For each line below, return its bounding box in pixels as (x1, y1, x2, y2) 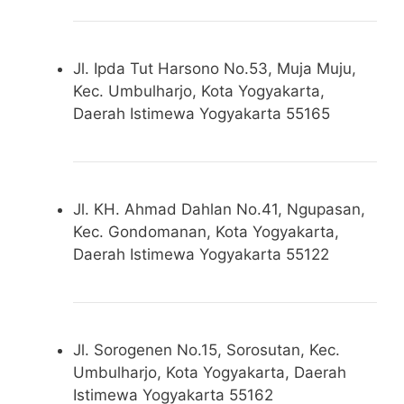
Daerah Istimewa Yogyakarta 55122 (73, 244, 329, 263)
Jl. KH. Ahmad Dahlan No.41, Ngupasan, (73, 199, 365, 218)
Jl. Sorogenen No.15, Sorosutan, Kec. (73, 340, 340, 359)
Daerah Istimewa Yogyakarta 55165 (73, 104, 330, 123)
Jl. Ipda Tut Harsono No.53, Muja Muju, (73, 59, 356, 78)
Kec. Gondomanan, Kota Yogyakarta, (73, 222, 339, 241)
